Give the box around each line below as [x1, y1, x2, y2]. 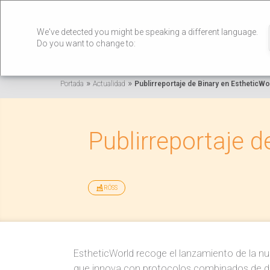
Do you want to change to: [37, 39, 136, 48]
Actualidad [93, 80, 125, 89]
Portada [60, 80, 84, 89]
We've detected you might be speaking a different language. [37, 27, 258, 37]
